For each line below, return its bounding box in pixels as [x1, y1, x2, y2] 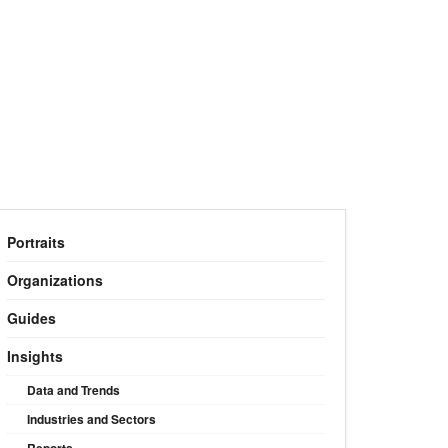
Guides [7, 308, 56, 329]
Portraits [7, 232, 65, 253]
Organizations [7, 270, 103, 291]
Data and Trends [27, 381, 120, 400]
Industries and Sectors [27, 410, 156, 429]
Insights [7, 346, 63, 367]
